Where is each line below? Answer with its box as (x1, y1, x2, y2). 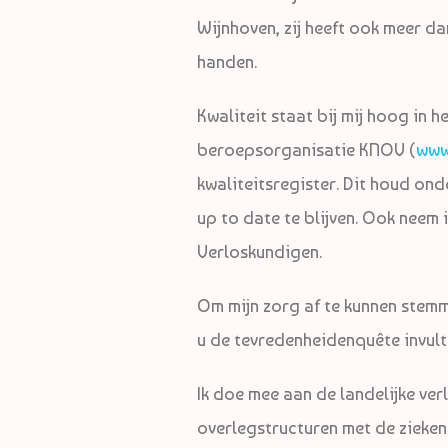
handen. (197, 51, 257, 73)
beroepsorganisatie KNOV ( (197, 139, 416, 161)
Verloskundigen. (197, 241, 322, 263)
